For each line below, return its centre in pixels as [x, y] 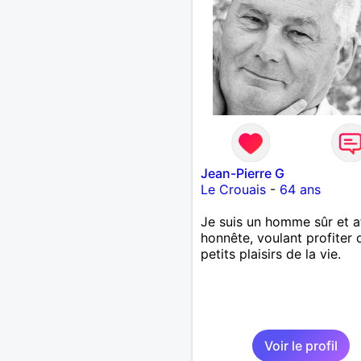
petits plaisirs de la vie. [270, 253]
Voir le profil [301, 345]
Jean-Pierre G [242, 173]
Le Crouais [233, 189]
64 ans [300, 189]
